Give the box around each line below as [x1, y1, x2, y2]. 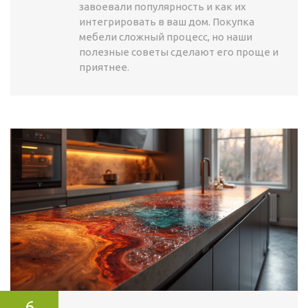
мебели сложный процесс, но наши [79, 31, 252, 43]
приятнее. [79, 61, 129, 74]
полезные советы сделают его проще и [79, 46, 278, 58]
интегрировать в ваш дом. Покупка [79, 16, 254, 28]
